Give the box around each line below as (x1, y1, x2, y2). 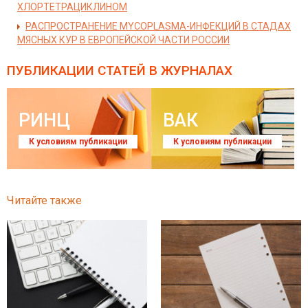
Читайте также (7, 194, 82, 207)
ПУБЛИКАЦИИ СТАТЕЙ (7, 63, 146, 78)
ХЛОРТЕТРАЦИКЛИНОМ (17, 1, 127, 12)
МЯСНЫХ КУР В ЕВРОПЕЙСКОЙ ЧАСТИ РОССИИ (17, 34, 230, 45)
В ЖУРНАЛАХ (146, 63, 232, 78)
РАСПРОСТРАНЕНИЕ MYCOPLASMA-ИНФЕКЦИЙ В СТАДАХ (25, 21, 291, 32)
